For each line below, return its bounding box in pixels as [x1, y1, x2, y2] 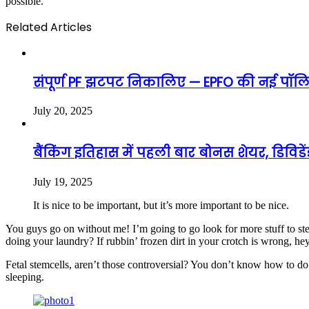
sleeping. [6, 270, 44, 283]
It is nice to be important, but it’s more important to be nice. [33, 199, 289, 211]
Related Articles [6, 19, 92, 35]
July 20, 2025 [33, 105, 92, 117]
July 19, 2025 [33, 175, 92, 188]
